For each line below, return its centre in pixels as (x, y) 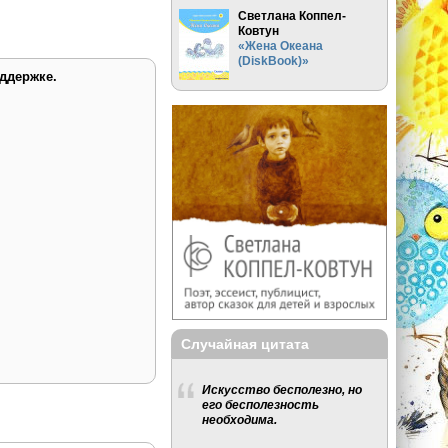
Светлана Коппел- (292, 15)
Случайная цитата (245, 343)
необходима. (240, 420)
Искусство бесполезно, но (282, 390)
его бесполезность (261, 405)
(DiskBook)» (274, 60)
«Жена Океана (281, 45)
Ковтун (259, 30)
